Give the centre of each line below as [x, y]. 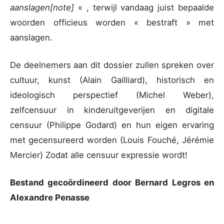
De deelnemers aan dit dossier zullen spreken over [112, 65]
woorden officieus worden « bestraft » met [112, 22]
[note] [64, 7]
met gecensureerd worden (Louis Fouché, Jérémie [112, 140]
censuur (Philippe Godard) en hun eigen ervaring [112, 125]
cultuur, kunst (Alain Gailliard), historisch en [112, 80]
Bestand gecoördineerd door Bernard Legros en [112, 182]
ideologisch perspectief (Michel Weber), [112, 95]
